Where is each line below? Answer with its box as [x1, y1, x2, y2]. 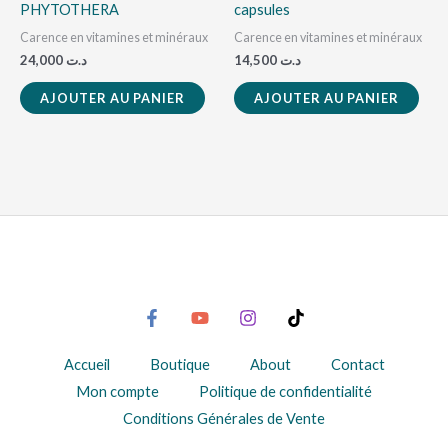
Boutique [149, 356, 210, 374]
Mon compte [76, 383, 159, 401]
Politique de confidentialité [199, 383, 372, 401]
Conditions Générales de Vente [123, 410, 325, 428]
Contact [330, 356, 385, 374]
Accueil [63, 356, 110, 374]
